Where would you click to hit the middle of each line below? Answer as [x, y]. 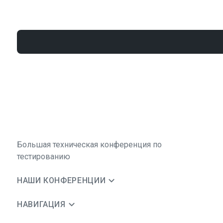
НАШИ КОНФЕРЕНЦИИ [61, 180]
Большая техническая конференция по [89, 145]
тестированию [44, 157]
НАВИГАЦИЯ [41, 204]
